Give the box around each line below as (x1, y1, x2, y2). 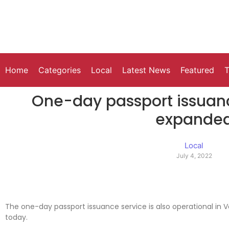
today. (5, 212, 28, 222)
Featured (180, 65, 214, 75)
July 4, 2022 (176, 152, 212, 159)
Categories (38, 65, 81, 75)
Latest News (122, 65, 170, 75)
